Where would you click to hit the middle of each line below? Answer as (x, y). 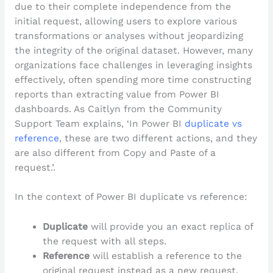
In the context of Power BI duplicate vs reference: (131, 197)
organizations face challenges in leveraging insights (133, 65)
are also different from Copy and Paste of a (115, 153)
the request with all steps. (105, 242)
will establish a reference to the (166, 256)
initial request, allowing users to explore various (126, 21)
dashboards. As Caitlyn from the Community (118, 109)
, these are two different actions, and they (158, 138)
